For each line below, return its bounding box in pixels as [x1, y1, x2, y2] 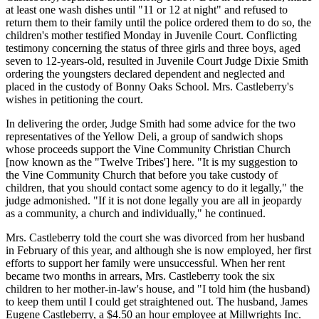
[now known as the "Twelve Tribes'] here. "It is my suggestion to [6, 155, 298, 168]
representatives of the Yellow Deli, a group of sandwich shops [6, 130, 283, 142]
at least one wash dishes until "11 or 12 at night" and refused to [6, 3, 288, 16]
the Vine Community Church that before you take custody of [6, 168, 278, 181]
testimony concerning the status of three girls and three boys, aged [6, 41, 300, 54]
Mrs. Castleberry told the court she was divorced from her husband [6, 231, 305, 244]
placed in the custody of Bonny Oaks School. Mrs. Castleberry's [6, 80, 293, 93]
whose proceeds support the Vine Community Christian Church [6, 142, 291, 155]
